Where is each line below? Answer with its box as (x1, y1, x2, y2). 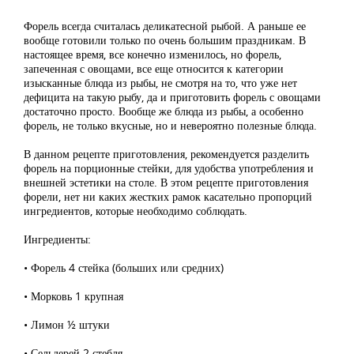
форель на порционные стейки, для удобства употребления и (24, 160, 314, 175)
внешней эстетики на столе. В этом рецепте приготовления (24, 175, 308, 190)
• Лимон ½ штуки (24, 317, 110, 332)
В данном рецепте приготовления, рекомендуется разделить (24, 146, 309, 161)
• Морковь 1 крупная (24, 288, 123, 303)
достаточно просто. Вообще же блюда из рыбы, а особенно (24, 104, 303, 119)
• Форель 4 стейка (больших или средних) (24, 260, 224, 275)
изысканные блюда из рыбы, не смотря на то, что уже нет (24, 75, 297, 90)
